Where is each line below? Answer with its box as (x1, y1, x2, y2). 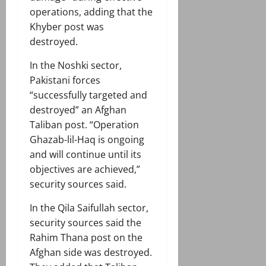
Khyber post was (30, 20, 104, 34)
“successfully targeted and (30, 88, 147, 102)
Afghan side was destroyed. (30, 246, 152, 259)
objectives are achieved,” (30, 163, 140, 176)
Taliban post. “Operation (30, 118, 139, 132)
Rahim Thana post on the (30, 231, 142, 245)
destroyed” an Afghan (30, 103, 126, 117)
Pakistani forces (30, 74, 100, 87)
